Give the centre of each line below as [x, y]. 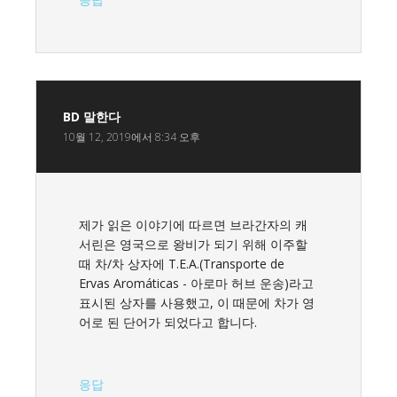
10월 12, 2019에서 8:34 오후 [132, 136]
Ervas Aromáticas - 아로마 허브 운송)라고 [196, 283]
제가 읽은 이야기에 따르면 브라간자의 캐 [193, 224]
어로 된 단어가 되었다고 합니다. [168, 322]
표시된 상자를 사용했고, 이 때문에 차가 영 [197, 302]
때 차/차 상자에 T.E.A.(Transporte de [182, 263]
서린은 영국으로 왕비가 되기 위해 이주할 [193, 244]
